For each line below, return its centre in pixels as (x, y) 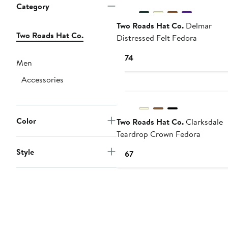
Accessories (42, 80)
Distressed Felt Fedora (156, 38)
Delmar (197, 26)
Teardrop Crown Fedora (158, 134)
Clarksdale (203, 122)
